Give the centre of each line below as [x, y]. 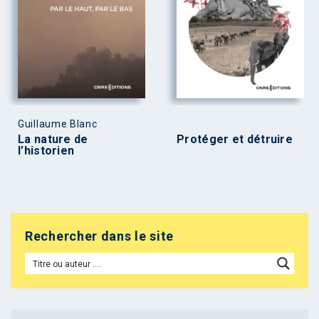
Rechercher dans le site [100, 236]
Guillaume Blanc [58, 124]
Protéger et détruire [235, 140]
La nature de [53, 140]
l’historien [46, 151]
